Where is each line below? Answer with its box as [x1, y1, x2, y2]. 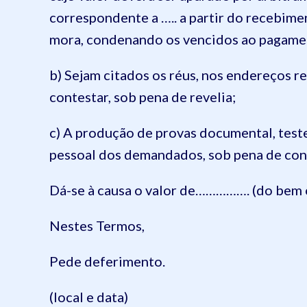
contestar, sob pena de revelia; [49, 88, 236, 105]
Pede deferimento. [49, 252, 165, 269]
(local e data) [49, 288, 128, 305]
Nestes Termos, [49, 217, 145, 234]
